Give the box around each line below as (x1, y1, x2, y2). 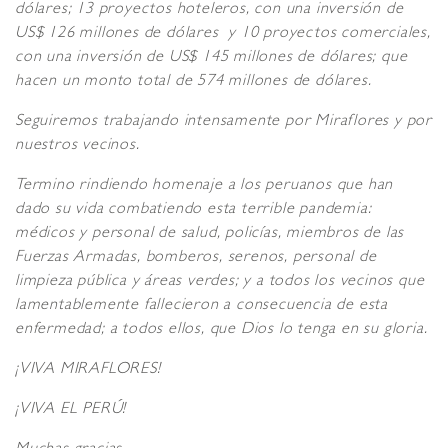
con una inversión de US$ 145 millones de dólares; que (15, 50, 408, 67)
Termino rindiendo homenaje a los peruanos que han (15, 178, 394, 195)
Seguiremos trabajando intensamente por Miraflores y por (15, 114, 432, 131)
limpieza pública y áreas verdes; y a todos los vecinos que (15, 274, 425, 291)
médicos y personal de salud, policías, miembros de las (15, 226, 405, 243)
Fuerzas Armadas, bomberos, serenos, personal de (15, 250, 377, 267)
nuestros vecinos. (15, 138, 140, 155)
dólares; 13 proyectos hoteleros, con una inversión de (15, 2, 404, 19)
